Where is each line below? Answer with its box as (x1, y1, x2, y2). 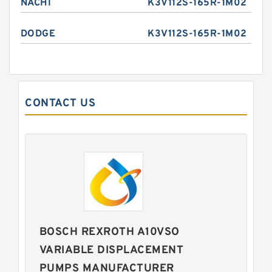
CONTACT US (25, 97, 95, 110)
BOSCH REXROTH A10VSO (39, 225, 180, 239)
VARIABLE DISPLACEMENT (39, 243, 184, 257)
